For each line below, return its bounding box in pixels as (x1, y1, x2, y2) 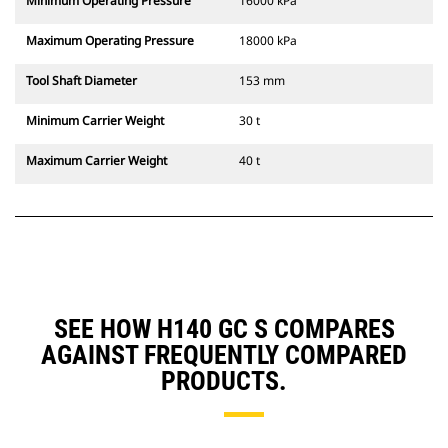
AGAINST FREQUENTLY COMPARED (41, 340, 407, 371)
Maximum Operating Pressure (26, 32, 194, 50)
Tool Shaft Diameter (26, 72, 137, 90)
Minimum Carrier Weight (26, 112, 164, 130)
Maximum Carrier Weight (26, 152, 167, 170)
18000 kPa (239, 32, 297, 50)
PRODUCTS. (161, 366, 287, 397)
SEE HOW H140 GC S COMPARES (53, 314, 395, 345)
